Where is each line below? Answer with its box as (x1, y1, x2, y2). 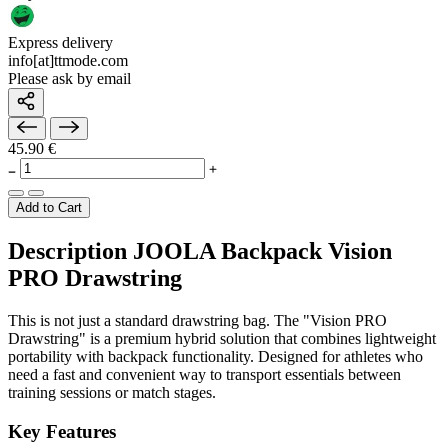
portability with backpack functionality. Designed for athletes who (8, 348, 423, 366)
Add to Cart (16, 200, 82, 216)
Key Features (8, 420, 116, 442)
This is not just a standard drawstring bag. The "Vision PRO (8, 312, 387, 330)
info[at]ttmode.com (8, 52, 128, 70)
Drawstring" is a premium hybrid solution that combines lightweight (8, 330, 436, 348)
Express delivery (8, 34, 113, 52)
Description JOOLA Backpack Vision (8, 238, 392, 265)
